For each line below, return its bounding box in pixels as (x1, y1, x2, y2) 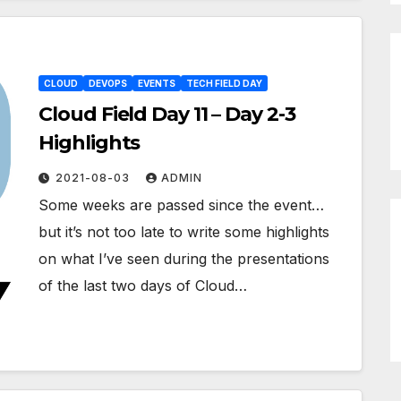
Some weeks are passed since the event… (38, 195, 325, 214)
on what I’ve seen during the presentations (38, 249, 330, 268)
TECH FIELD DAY (186, 77, 263, 89)
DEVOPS (89, 77, 128, 89)
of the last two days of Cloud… (38, 276, 248, 294)
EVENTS (138, 77, 176, 89)
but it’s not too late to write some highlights (38, 222, 330, 241)
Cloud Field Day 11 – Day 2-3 (38, 101, 295, 126)
